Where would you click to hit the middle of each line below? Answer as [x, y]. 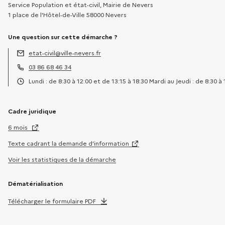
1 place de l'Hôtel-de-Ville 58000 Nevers [67, 15]
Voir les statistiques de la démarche [62, 160]
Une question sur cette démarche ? [63, 37]
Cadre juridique [32, 111]
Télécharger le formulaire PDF [52, 201]
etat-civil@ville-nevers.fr [65, 53]
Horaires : [30, 91]
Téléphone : [33, 77]
